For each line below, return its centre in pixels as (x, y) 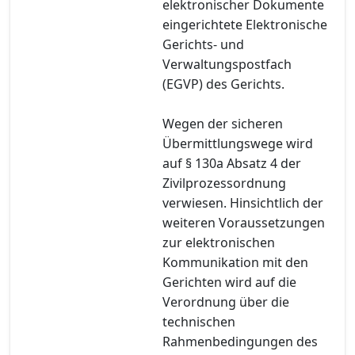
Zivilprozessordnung (224, 183)
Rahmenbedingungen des (240, 341)
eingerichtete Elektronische (245, 24)
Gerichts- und (203, 44)
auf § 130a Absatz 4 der (232, 163)
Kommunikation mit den (235, 262)
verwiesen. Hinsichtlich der (243, 202)
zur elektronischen (219, 242)
